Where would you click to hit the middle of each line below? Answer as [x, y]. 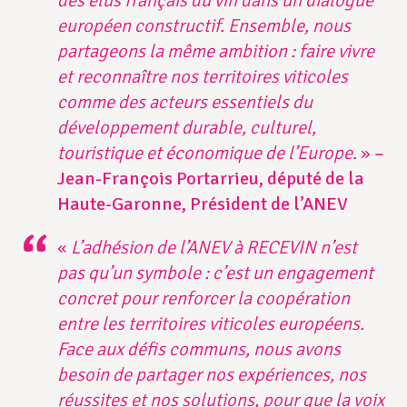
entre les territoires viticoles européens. [211, 323]
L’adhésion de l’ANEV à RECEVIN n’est [214, 247]
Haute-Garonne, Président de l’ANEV [203, 203]
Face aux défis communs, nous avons [199, 349]
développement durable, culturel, [187, 127]
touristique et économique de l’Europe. [209, 153]
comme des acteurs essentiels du [185, 102]
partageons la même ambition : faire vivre [216, 51]
